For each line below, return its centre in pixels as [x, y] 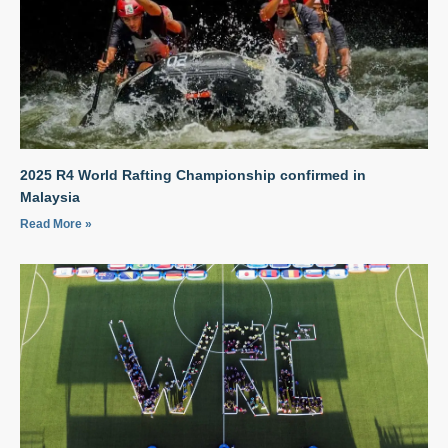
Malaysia [50, 196]
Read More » [56, 223]
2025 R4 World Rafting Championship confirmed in [193, 174]
